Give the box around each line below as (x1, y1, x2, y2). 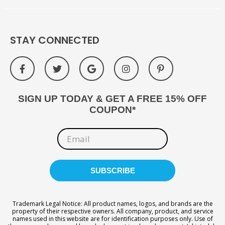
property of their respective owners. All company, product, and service (12, 206, 213, 215)
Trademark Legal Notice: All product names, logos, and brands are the (12, 199, 213, 208)
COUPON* (89, 104, 136, 116)
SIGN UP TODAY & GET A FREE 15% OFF (18, 93, 207, 104)
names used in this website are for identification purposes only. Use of (12, 214, 213, 223)
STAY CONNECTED (10, 33, 99, 48)
